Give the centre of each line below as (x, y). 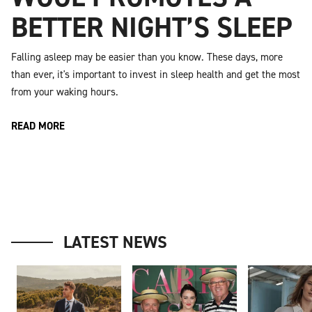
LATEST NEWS (115, 243)
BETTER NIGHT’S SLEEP (152, 27)
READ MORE (38, 126)
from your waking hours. (65, 92)
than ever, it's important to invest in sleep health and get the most (156, 74)
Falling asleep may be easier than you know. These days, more (147, 57)
